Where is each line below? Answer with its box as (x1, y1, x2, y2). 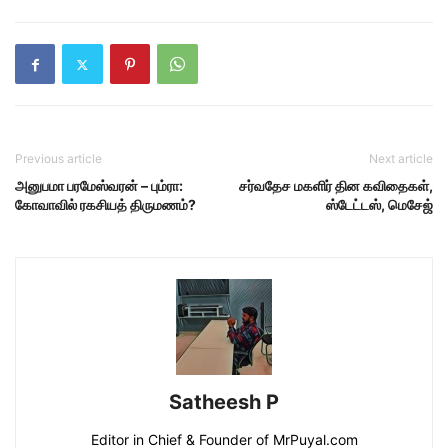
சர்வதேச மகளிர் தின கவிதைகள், (239, 177, 433, 194)
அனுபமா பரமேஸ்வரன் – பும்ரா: (15, 177, 183, 194)
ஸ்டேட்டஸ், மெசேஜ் (326, 196, 433, 213)
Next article (369, 151, 433, 166)
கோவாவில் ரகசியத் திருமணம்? (15, 196, 196, 213)
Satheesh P (169, 390, 279, 414)
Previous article (15, 151, 102, 166)
